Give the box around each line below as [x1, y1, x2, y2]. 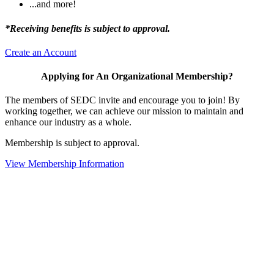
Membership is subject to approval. [5, 138, 139, 149]
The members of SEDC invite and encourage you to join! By [5, 95, 240, 106]
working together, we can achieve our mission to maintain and [5, 106, 243, 117]
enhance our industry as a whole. [5, 117, 131, 128]
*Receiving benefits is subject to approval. [5, 23, 170, 34]
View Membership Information [5, 158, 124, 169]
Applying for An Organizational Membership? [41, 71, 233, 82]
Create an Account [5, 46, 76, 57]
